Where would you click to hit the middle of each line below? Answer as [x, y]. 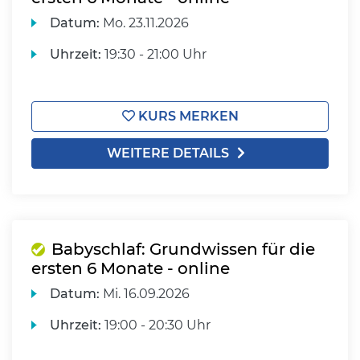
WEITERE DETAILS [168, 153]
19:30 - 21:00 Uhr [154, 54]
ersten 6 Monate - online [131, 268]
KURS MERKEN [186, 116]
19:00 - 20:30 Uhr [156, 325]
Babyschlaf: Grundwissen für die [183, 249]
